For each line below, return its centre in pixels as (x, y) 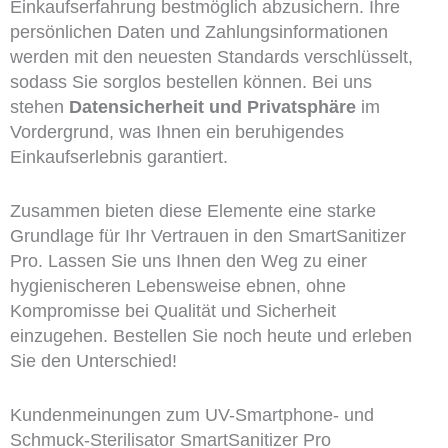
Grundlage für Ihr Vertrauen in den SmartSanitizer (207, 236)
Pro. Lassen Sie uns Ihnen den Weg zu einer (188, 261)
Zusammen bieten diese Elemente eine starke (192, 211)
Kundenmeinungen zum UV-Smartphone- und (191, 414)
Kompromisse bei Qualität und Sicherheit (172, 311)
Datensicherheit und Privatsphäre (212, 107)
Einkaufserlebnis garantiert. (118, 157)
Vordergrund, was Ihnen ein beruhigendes (176, 132)
